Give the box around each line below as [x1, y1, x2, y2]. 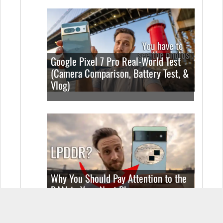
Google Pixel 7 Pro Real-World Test [51, 53, 181, 69]
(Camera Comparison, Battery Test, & [51, 65, 189, 81]
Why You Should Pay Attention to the [51, 170, 187, 186]
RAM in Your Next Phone [51, 182, 142, 198]
